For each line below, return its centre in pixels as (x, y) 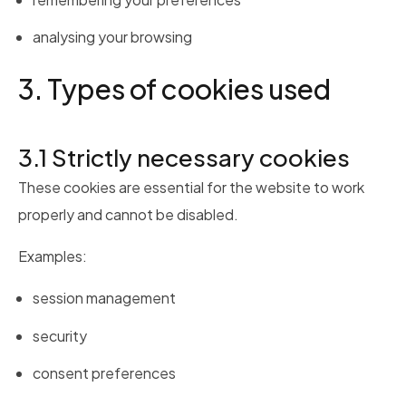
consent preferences (104, 372)
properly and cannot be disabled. (128, 215)
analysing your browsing (112, 37)
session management (104, 298)
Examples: (53, 256)
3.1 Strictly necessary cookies (184, 158)
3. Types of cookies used (174, 89)
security (60, 335)
